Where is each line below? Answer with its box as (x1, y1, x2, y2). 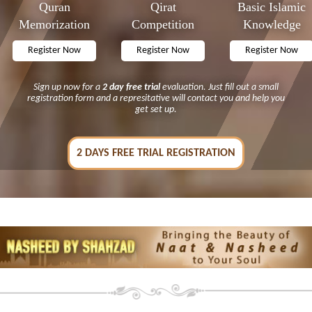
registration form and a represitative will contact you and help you (27, 93, 285, 104)
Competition (132, 17, 194, 32)
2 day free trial (102, 82, 160, 93)
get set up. (135, 104, 177, 116)
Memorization (19, 17, 90, 32)
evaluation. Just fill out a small (160, 82, 279, 93)
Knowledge (242, 17, 301, 32)
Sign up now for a (33, 82, 102, 93)
